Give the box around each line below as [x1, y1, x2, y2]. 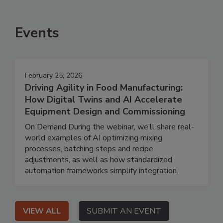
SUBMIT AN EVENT [87, 206, 161, 217]
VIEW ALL [23, 206, 61, 217]
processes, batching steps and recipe [25, 143, 153, 155]
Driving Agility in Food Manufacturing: [25, 82, 183, 94]
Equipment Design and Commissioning [25, 106, 185, 118]
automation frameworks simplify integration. [25, 165, 178, 177]
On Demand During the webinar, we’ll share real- [25, 121, 194, 133]
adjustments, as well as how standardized [25, 154, 172, 166]
